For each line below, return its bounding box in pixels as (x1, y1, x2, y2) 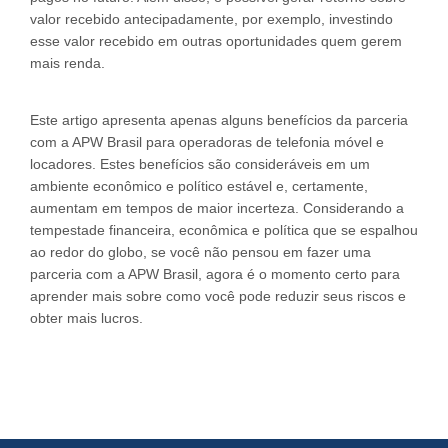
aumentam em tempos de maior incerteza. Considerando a (30, 200, 404, 216)
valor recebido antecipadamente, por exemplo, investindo (30, 11, 393, 27)
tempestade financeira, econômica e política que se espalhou (30, 222, 418, 238)
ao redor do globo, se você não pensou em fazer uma (30, 244, 371, 260)
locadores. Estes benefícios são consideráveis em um (30, 156, 370, 172)
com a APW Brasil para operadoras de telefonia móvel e (30, 134, 384, 150)
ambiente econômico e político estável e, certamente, (30, 178, 368, 194)
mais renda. (30, 55, 105, 71)
